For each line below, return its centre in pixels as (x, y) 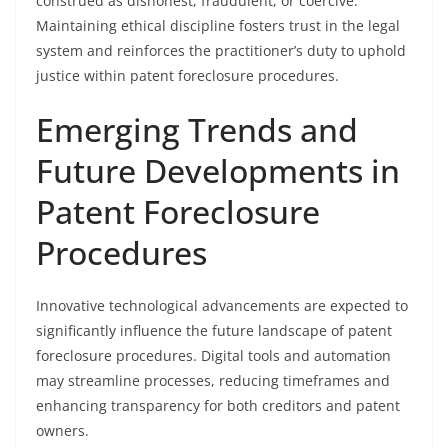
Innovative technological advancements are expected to (222, 305)
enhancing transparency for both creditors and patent (218, 405)
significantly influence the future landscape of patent (214, 330)
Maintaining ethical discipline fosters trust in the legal (218, 25)
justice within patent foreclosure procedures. (187, 75)
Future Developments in (218, 170)
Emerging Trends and (197, 129)
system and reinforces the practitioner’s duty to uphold (221, 50)
